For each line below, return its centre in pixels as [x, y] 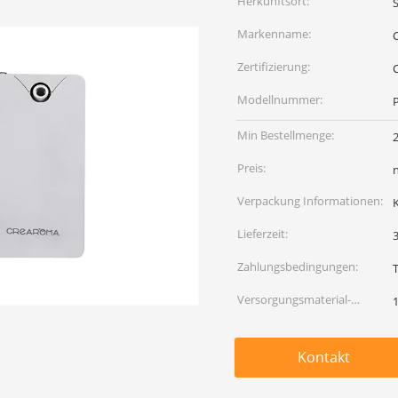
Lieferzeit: [263, 234]
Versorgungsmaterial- [294, 299]
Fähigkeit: [263, 326]
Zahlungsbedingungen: [298, 267]
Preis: [251, 168]
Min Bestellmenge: [286, 135]
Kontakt [323, 357]
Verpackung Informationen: [310, 201]
